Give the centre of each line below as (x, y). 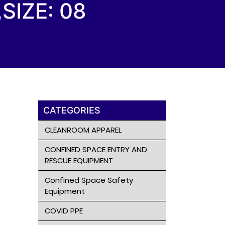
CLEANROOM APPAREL (83, 130)
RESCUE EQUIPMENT (79, 160)
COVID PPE (64, 211)
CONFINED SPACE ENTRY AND (96, 149)
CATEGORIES (72, 110)
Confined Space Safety (89, 180)
